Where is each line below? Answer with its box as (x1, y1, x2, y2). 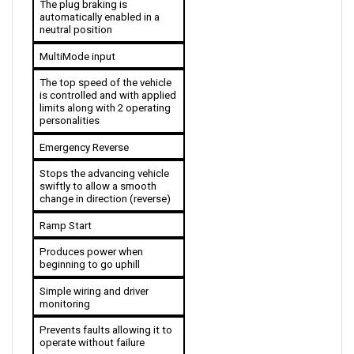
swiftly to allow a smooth (39, 163, 156, 175)
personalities (39, 97, 102, 110)
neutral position (39, 6, 112, 19)
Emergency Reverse (39, 124, 129, 137)
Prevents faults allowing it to (39, 307, 172, 319)
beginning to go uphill (39, 241, 140, 254)
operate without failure (39, 319, 145, 332)
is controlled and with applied (39, 72, 176, 85)
